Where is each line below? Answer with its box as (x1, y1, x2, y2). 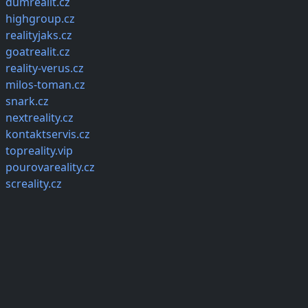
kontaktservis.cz (5, 126, 90, 142)
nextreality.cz (5, 110, 74, 126)
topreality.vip (5, 143, 73, 159)
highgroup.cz (5, 11, 75, 27)
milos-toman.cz (5, 77, 85, 93)
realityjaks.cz (5, 27, 72, 43)
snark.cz (5, 93, 49, 109)
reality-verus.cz (5, 60, 84, 76)
